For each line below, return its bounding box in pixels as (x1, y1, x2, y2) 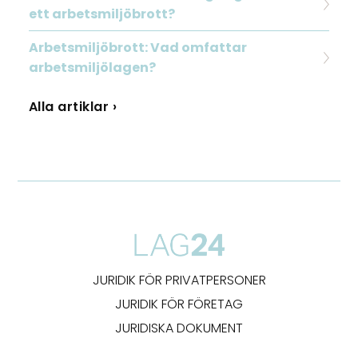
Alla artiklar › (28, 97, 117, 117)
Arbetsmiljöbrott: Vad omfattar (28, 38, 247, 58)
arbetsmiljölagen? (28, 58, 156, 78)
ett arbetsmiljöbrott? (28, 5, 175, 24)
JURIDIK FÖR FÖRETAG (115, 295, 243, 314)
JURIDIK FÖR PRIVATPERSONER (92, 271, 266, 290)
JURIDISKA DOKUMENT (115, 319, 243, 338)
